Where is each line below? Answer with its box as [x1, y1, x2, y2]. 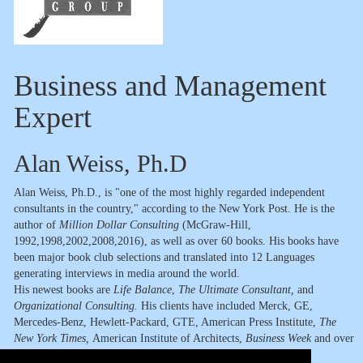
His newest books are [14, 284, 113, 296]
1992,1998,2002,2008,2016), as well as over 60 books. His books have [14, 235, 339, 247]
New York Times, [14, 332, 92, 344]
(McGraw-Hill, [179, 219, 251, 231]
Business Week [246, 332, 311, 344]
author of [14, 219, 59, 231]
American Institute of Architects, [92, 332, 246, 344]
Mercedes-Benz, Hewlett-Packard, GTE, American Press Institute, [14, 316, 319, 328]
